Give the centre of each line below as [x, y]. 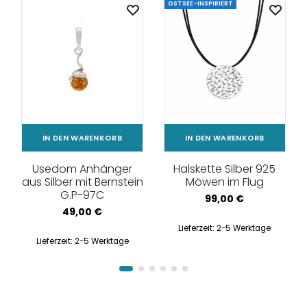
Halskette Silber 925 [225, 169]
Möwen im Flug [224, 182]
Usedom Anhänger [83, 169]
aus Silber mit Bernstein [82, 182]
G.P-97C [83, 195]
